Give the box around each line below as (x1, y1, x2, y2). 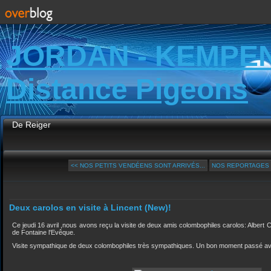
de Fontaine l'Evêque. (12, 229, 75, 236)
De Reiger (12, 120, 51, 129)
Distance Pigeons (6, 73, 248, 105)
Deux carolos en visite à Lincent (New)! (9, 203, 171, 212)
